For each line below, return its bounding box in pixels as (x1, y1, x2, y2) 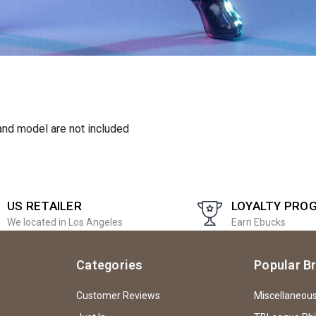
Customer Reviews (76, 289, 160, 301)
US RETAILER (7, 198, 82, 213)
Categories (76, 257, 143, 272)
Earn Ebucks (231, 216, 286, 228)
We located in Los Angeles (7, 216, 123, 228)
